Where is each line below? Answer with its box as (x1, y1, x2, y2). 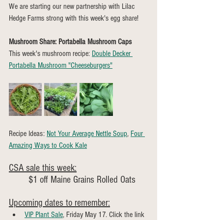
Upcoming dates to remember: (9, 197, 110, 208)
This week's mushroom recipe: (9, 49, 92, 58)
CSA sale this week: (9, 163, 77, 173)
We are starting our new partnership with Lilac (9, 2, 137, 11)
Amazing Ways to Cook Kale (9, 141, 87, 150)
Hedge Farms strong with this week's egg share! (9, 14, 138, 23)
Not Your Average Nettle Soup (47, 129, 127, 138)
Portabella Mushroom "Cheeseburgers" (9, 61, 112, 70)
